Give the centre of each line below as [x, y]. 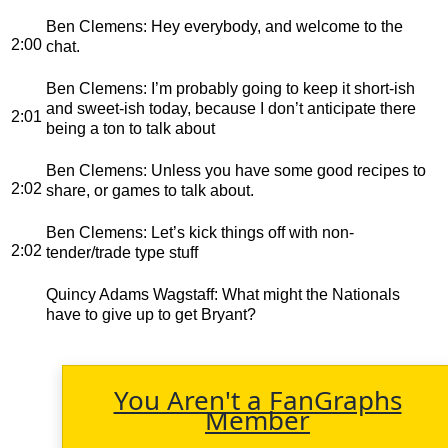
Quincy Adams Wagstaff [130, 294]
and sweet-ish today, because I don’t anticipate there [231, 108]
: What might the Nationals [307, 294]
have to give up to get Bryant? [151, 314]
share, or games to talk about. [150, 190]
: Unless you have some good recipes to [284, 170]
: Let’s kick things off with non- [248, 232]
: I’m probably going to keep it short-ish [279, 88]
